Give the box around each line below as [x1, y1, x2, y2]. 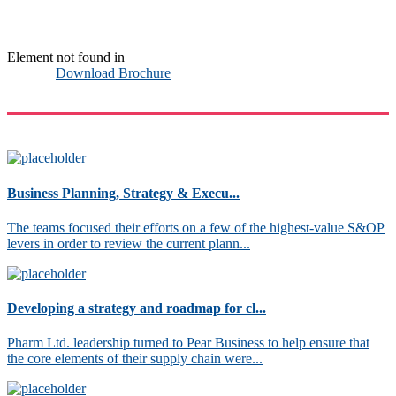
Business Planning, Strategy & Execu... [7, 185, 240, 201]
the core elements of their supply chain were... [7, 351, 263, 367]
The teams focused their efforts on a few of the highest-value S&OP [7, 219, 385, 235]
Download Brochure [56, 65, 171, 81]
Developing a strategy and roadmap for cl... [7, 301, 266, 316]
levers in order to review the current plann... [7, 235, 250, 251]
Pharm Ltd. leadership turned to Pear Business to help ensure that [7, 335, 369, 351]
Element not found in [7, 49, 125, 65]
